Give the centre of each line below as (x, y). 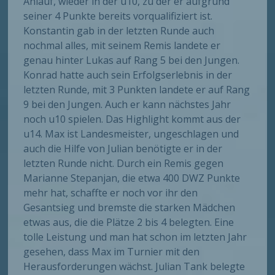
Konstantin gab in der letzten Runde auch (119, 31)
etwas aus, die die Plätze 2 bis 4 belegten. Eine (129, 223)
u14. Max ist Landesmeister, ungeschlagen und (131, 134)
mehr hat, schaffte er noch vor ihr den (111, 193)
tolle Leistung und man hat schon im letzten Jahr (135, 237)
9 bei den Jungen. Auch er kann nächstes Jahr (127, 105)
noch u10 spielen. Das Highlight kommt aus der (132, 119)
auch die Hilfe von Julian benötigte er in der (123, 149)
